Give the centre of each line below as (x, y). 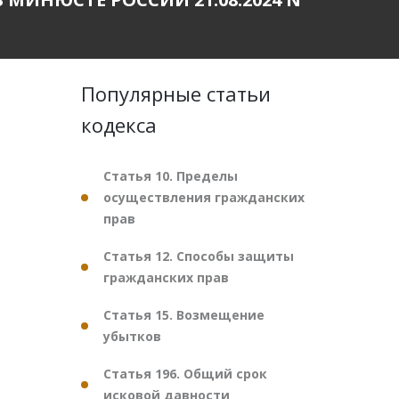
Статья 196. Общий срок (185, 374)
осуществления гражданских (204, 197)
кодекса (119, 125)
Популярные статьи (176, 94)
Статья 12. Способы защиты (199, 256)
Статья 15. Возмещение (184, 315)
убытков (132, 336)
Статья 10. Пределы (171, 176)
